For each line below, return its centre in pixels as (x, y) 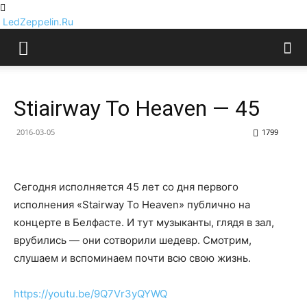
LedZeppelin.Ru (38, 22)
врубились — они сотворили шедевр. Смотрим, (133, 240)
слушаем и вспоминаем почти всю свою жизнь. (132, 258)
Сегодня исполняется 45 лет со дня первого (126, 187)
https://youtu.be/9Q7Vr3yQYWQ (90, 294)
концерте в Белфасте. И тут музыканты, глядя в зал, (144, 222)
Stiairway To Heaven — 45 (137, 108)
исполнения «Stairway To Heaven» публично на (132, 205)
